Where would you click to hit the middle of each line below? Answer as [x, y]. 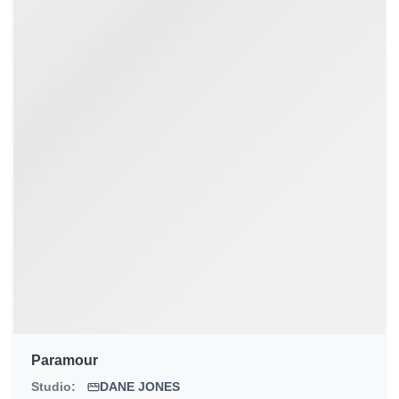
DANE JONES [140, 387]
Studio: [53, 387]
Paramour [65, 361]
